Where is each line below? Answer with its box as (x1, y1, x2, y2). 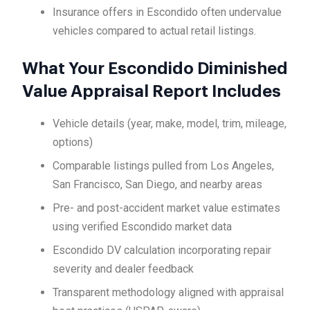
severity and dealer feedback (53, 262, 194, 276)
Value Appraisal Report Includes (22, 83, 281, 100)
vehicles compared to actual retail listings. (53, 24, 257, 38)
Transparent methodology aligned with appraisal (53, 286, 284, 300)
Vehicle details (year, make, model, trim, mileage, (53, 117, 287, 131)
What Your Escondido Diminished (22, 60, 288, 77)
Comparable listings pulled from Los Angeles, (53, 159, 275, 173)
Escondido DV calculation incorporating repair (53, 244, 272, 257)
